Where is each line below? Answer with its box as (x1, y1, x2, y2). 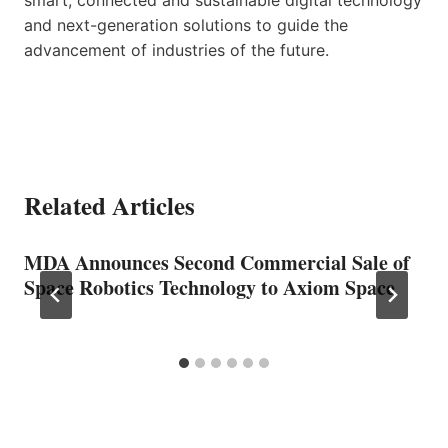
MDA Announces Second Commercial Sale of (24, 247, 410, 277)
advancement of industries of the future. (24, 39, 329, 60)
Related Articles (24, 186, 195, 224)
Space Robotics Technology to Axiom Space (24, 272, 395, 302)
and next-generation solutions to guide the (24, 14, 348, 35)
